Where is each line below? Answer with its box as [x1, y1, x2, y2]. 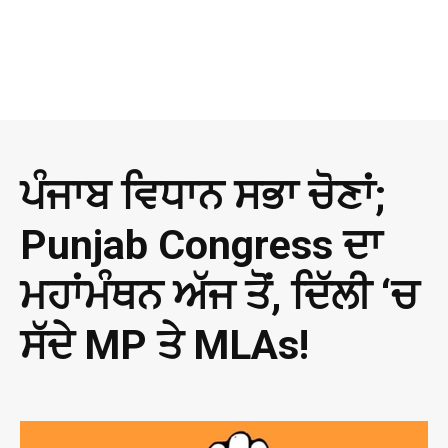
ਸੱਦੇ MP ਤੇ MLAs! [20, 321, 309, 370]
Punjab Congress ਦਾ [20, 221, 382, 270]
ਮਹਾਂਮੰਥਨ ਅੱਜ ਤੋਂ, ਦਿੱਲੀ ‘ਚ [20, 271, 419, 320]
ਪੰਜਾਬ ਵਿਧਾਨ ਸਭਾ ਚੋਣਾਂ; [20, 171, 386, 220]
